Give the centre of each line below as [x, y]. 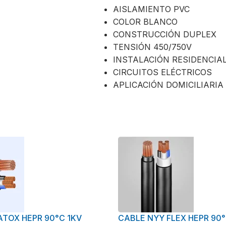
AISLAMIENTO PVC [151, 9]
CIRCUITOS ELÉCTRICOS [162, 72]
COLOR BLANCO [145, 21]
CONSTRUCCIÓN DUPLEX [165, 34]
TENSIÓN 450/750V [152, 47]
